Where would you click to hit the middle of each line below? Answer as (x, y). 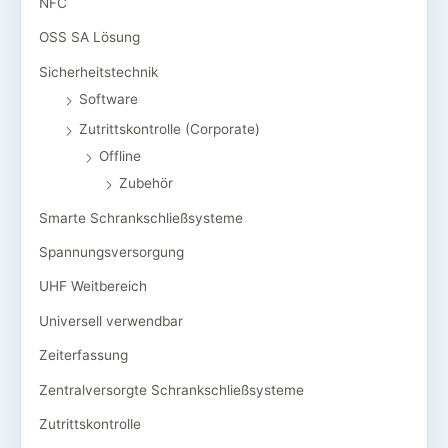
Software (108, 98)
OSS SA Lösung (89, 37)
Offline (120, 156)
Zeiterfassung (83, 355)
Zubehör (146, 183)
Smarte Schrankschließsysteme (141, 217)
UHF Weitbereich (93, 286)
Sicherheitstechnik (98, 71)
